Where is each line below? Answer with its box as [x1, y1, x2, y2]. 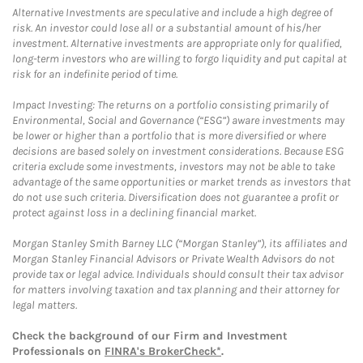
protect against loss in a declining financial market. [12, 206, 256, 220]
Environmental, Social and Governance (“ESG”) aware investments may [12, 113, 344, 127]
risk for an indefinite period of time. [12, 67, 177, 81]
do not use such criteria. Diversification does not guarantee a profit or [12, 190, 339, 204]
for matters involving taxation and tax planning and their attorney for [12, 283, 340, 297]
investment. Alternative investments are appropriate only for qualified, [12, 36, 342, 50]
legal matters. [12, 298, 77, 312]
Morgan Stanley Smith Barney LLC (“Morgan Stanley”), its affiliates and [12, 237, 347, 250]
